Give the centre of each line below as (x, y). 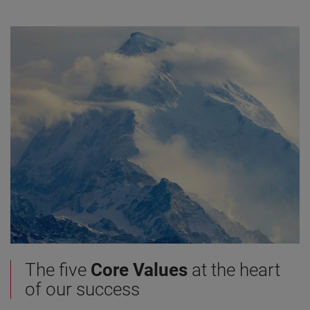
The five (58, 270)
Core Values (139, 270)
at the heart (234, 270)
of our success (82, 289)
